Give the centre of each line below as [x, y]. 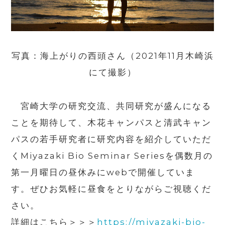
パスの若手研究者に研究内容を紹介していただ [111, 139]
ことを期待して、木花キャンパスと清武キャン [111, 123]
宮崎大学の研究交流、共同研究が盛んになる [111, 106]
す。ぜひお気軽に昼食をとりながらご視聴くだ [111, 189]
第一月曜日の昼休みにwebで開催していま [103, 173]
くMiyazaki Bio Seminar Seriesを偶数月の [112, 156]
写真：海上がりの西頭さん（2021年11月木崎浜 [113, 56]
